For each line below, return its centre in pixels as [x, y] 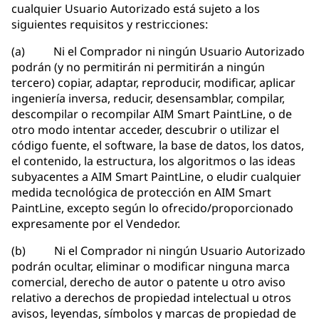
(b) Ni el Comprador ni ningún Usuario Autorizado [158, 251]
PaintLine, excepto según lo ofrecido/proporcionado [152, 208]
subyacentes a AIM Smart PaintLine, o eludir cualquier [156, 177]
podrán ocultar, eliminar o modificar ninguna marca [151, 267]
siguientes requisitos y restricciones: [110, 25]
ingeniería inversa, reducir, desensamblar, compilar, [148, 99]
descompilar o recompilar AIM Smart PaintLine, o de [152, 114]
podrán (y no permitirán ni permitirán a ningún [138, 67]
